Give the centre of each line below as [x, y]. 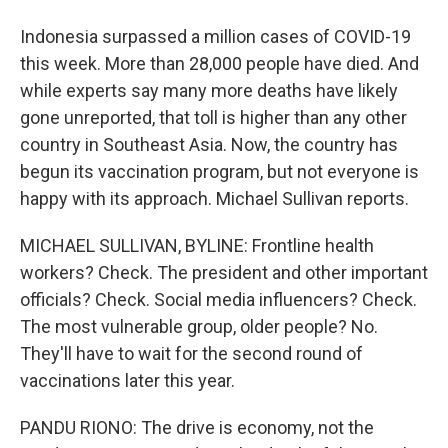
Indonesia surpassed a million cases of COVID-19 [215, 36]
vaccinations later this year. [127, 380]
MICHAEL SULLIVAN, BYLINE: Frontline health [197, 245]
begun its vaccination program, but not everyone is [219, 171]
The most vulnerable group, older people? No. [199, 326]
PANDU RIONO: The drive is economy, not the [197, 427]
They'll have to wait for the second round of [191, 353]
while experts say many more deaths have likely [209, 90]
